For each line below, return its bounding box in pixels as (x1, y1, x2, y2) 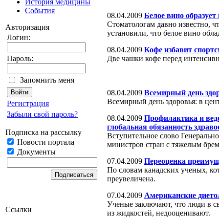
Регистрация (7, 99, 49, 108)
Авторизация (5, 23, 49, 31)
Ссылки (5, 205, 32, 214)
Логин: (7, 33, 30, 42)
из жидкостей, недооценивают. (107, 208, 210, 217)
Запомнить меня (20, 76, 74, 84)
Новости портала (15, 138, 74, 146)
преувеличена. (107, 174, 155, 183)
